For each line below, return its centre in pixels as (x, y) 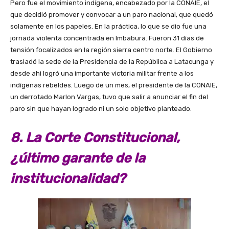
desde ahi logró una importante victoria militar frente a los (102, 74)
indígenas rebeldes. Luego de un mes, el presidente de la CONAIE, (114, 85)
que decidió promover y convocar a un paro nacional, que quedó (112, 15)
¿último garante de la (78, 158)
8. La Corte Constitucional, (95, 138)
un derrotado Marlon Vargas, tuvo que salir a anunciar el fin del (109, 97)
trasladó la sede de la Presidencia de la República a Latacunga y (112, 62)
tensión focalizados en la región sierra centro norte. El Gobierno (111, 50)
